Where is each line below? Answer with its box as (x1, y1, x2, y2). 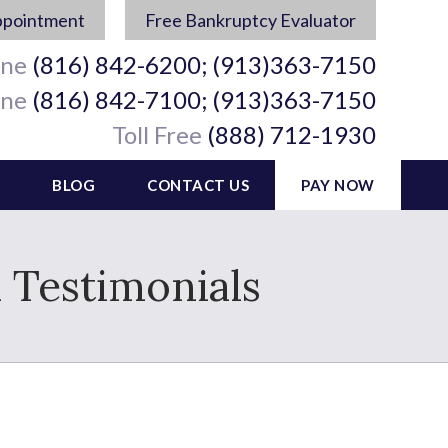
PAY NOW (301, 176, 375, 194)
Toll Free (112, 120, 202, 149)
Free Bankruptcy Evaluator (145, 9, 356, 31)
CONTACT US (147, 176, 249, 194)
